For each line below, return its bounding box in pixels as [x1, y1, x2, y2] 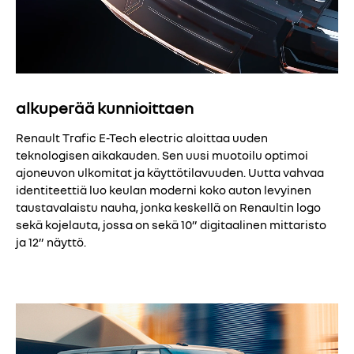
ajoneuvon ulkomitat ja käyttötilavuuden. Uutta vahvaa [16, 164, 324, 179]
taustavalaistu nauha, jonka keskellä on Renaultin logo [16, 199, 321, 214]
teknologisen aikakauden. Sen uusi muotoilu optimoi [16, 147, 308, 162]
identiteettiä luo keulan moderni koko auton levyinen [16, 182, 311, 197]
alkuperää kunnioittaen [16, 98, 194, 118]
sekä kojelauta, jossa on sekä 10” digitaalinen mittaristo [16, 217, 326, 232]
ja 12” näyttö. [16, 234, 86, 249]
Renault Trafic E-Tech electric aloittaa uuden [16, 130, 268, 145]
